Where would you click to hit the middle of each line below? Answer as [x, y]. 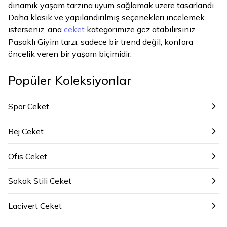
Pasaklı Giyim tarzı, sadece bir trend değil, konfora [101, 42]
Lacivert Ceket [35, 206]
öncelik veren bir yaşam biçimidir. [70, 54]
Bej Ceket [26, 131]
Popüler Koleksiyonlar [70, 80]
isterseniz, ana [36, 29]
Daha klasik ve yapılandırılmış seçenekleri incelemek [106, 17]
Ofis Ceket [28, 156]
